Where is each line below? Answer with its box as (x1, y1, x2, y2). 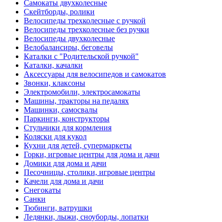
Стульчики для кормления (24, 123, 111, 132)
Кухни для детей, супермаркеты (24, 141, 132, 150)
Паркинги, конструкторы (24, 114, 110, 123)
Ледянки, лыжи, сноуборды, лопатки (24, 213, 149, 221)
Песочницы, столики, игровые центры (24, 168, 155, 176)
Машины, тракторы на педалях (24, 97, 129, 105)
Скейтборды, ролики (24, 7, 95, 16)
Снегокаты (24, 186, 61, 194)
